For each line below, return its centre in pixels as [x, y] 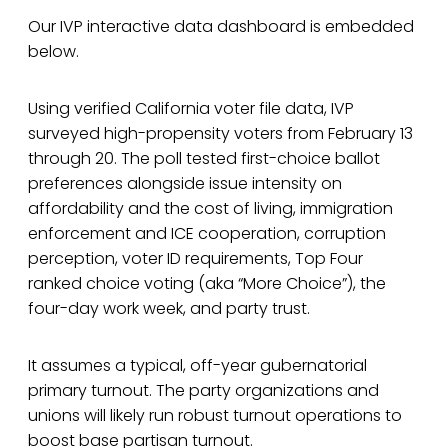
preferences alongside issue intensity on [185, 183]
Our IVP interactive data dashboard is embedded [221, 26]
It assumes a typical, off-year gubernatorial [197, 365]
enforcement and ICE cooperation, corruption [207, 233]
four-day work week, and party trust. [169, 308]
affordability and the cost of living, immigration [210, 208]
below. [55, 51]
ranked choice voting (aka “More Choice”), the [207, 283]
